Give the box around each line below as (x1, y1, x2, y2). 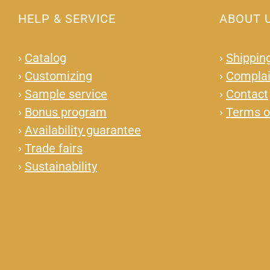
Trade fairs (24, 141, 83, 156)
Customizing (24, 69, 92, 84)
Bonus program (24, 105, 107, 120)
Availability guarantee (24, 123, 141, 138)
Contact (225, 87, 268, 102)
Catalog (24, 51, 66, 66)
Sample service (24, 87, 107, 102)
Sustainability (24, 159, 97, 174)
